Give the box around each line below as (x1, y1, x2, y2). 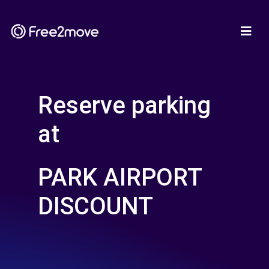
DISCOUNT (38, 192, 153, 220)
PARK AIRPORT (38, 163, 202, 192)
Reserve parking (38, 91, 211, 119)
